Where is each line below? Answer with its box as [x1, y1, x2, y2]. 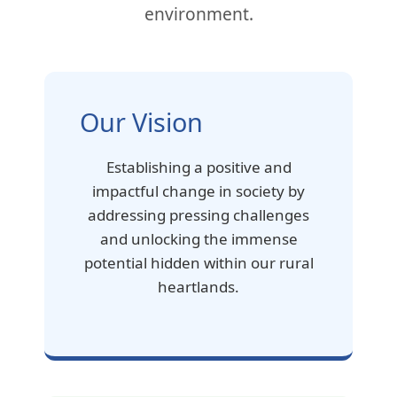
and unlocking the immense [99, 228, 298, 249]
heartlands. [158, 276, 239, 297]
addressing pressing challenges [88, 204, 309, 225]
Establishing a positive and [105, 156, 292, 177]
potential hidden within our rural [83, 252, 314, 273]
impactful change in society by [92, 180, 305, 201]
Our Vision [80, 104, 203, 139]
